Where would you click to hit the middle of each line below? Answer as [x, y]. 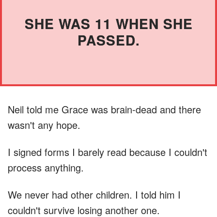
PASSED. [108, 40]
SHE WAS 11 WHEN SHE [108, 23]
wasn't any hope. [44, 124]
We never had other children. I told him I [94, 194]
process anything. [46, 167]
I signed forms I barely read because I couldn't [108, 152]
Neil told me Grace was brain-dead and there [104, 109]
